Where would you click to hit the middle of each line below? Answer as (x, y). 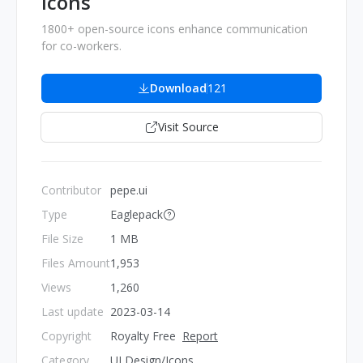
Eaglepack (137, 215)
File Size (62, 239)
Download (178, 88)
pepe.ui (129, 190)
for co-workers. (81, 46)
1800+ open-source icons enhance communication (175, 29)
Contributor (71, 190)
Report (200, 336)
